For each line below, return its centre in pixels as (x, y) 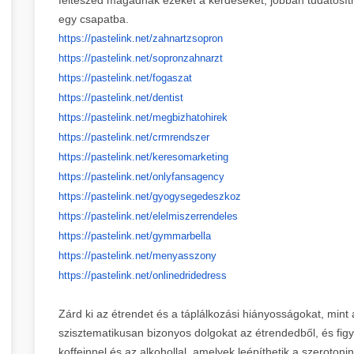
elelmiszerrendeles (195, 216)
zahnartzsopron (188, 38)
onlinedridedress (190, 275)
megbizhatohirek (190, 117)
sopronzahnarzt (188, 58)
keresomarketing (190, 156)
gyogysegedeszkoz (197, 196)
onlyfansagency (188, 176)
